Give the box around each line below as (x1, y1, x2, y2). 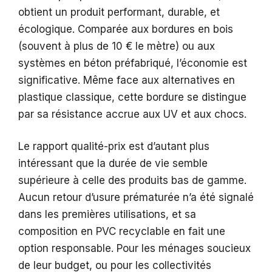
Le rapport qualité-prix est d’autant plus (18, 140, 209, 153)
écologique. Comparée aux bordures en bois (18, 22, 233, 35)
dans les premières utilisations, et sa (18, 208, 196, 221)
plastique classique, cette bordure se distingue (18, 90, 246, 103)
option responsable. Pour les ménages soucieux (18, 242, 251, 255)
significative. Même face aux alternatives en (18, 73, 235, 86)
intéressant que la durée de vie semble (18, 157, 208, 170)
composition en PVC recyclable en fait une (18, 225, 225, 238)
